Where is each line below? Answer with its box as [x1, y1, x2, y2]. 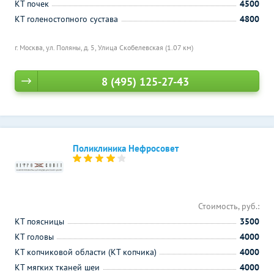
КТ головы [15, 231, 54, 242]
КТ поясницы [15, 216, 64, 227]
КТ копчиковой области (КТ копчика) [15, 246, 157, 257]
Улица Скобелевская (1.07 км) [98, 43, 193, 52]
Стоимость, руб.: [198, 201, 259, 212]
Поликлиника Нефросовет [73, 143, 179, 154]
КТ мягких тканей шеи [15, 262, 100, 273]
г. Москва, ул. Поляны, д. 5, [15, 43, 98, 52]
